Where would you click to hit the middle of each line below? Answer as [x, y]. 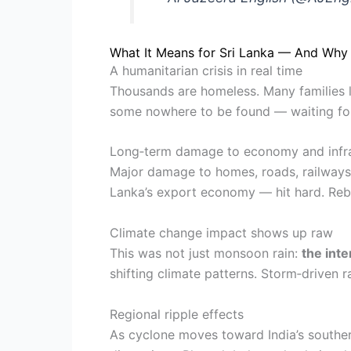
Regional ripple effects [177, 314]
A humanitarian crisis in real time [206, 70]
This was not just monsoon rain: [206, 253]
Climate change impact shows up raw [221, 233]
